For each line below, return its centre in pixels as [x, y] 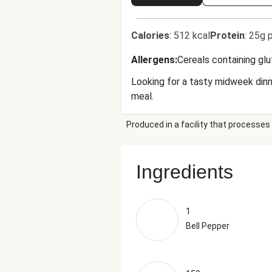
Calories [150, 36]
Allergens [153, 60]
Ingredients [185, 172]
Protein [227, 36]
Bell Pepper [208, 226]
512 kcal [192, 36]
